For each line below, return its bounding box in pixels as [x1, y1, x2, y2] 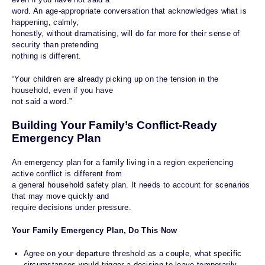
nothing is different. [12, 51, 82, 61]
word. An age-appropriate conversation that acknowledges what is [12, 7, 247, 16]
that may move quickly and [12, 192, 109, 201]
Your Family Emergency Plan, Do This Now [12, 226, 177, 235]
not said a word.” [12, 97, 72, 106]
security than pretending [12, 40, 99, 50]
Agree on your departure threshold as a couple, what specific [23, 249, 242, 258]
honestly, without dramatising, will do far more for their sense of [12, 29, 240, 38]
